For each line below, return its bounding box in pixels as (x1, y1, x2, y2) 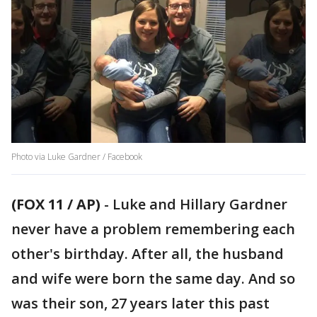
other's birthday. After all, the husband (11, 244, 284, 264)
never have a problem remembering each (11, 219, 295, 239)
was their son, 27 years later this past (11, 294, 270, 313)
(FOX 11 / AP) (11, 195, 100, 214)
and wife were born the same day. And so (11, 269, 295, 289)
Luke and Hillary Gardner (113, 195, 287, 214)
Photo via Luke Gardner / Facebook (11, 151, 142, 163)
